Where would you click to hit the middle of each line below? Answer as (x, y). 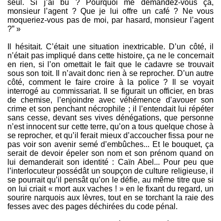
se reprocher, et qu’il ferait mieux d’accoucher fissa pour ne (110, 136)
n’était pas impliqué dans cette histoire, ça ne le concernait (110, 56)
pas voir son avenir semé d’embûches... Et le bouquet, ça (110, 145)
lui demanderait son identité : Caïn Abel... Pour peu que (110, 162)
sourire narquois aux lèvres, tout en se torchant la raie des (110, 198)
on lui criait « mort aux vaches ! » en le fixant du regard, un (110, 189)
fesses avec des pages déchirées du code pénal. (92, 207)
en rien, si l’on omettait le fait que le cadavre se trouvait (110, 65)
